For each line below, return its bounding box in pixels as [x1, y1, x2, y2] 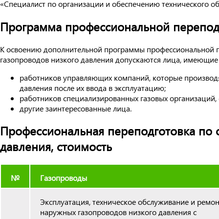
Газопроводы [40, 173, 87, 183]
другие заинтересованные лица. [20, 103, 131, 113]
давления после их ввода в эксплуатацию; [20, 82, 166, 93]
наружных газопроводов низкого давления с [40, 207, 197, 218]
